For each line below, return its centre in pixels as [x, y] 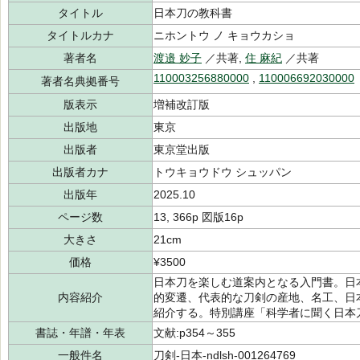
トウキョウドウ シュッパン [223, 172]
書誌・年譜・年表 [80, 333]
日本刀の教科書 [193, 13]
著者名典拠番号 [80, 81]
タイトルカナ [80, 35]
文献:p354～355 [194, 333]
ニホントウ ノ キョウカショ [224, 35]
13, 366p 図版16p [198, 217]
